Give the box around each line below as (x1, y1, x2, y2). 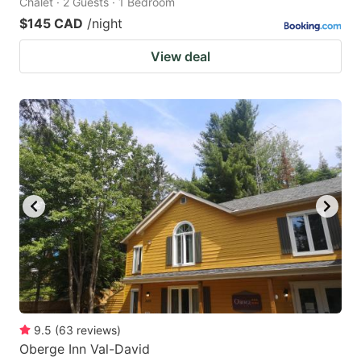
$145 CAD (19, 15, 83, 31)
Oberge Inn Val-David (19, 341, 150, 358)
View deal (151, 48, 210, 64)
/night (87, 15, 122, 31)
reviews (77, 323, 117, 338)
